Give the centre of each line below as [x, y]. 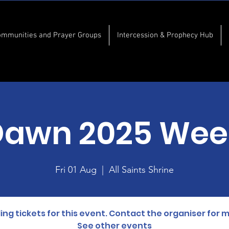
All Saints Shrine [141, 170]
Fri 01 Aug [76, 170]
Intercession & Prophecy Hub [165, 35]
